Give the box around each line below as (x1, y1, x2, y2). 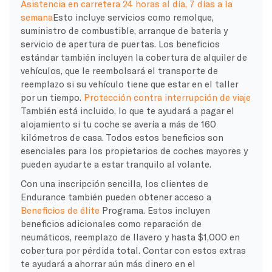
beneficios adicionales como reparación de (20, 217, 202, 229)
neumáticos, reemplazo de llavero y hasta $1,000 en (20, 231, 240, 242)
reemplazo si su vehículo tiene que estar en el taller (20, 78, 238, 89)
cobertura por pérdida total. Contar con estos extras (20, 244, 246, 256)
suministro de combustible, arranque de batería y (20, 24, 228, 36)
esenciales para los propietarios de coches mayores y (20, 144, 248, 156)
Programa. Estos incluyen (101, 204, 210, 216)
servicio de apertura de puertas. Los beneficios (20, 38, 220, 49)
